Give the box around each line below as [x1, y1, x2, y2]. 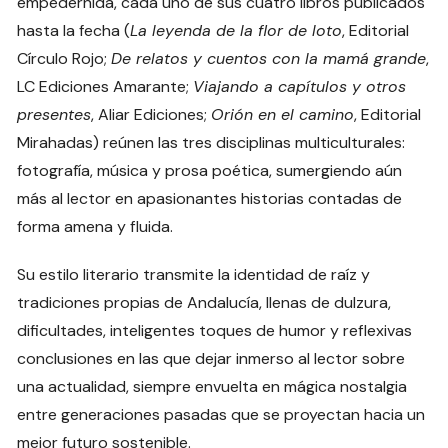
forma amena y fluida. [17, 215, 174, 237]
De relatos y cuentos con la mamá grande [111, 47, 427, 69]
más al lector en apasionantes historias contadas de [17, 187, 403, 209]
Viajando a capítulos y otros [193, 75, 407, 97]
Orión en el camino [211, 103, 355, 125]
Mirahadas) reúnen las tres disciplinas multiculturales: [17, 131, 406, 153]
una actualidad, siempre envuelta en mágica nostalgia [17, 375, 408, 397]
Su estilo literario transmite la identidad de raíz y [17, 263, 371, 285]
